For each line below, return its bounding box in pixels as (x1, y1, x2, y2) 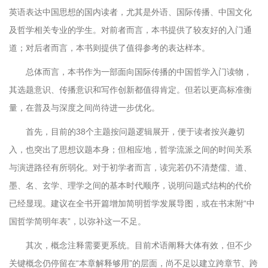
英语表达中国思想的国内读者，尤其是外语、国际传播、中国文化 (9, 7, 252, 17)
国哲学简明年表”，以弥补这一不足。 (9, 217, 146, 226)
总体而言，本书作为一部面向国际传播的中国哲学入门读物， (26, 67, 252, 77)
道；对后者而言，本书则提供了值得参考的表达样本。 (9, 43, 210, 53)
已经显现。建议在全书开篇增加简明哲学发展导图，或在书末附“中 (9, 199, 255, 208)
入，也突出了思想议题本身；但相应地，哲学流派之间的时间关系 (9, 145, 252, 154)
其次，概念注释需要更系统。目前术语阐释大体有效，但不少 (26, 240, 252, 250)
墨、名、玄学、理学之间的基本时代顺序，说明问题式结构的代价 (9, 181, 252, 190)
